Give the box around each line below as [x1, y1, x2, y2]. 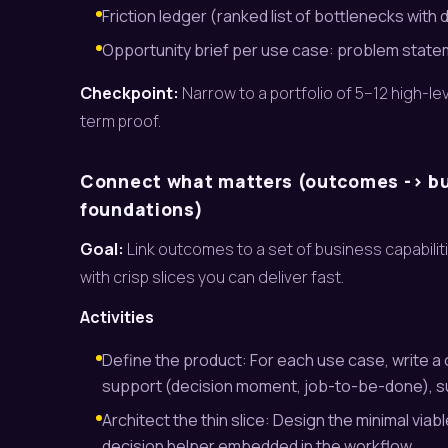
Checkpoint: [80, 82, 179, 104]
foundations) [80, 197, 204, 221]
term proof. [80, 110, 161, 132]
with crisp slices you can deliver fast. [80, 266, 344, 288]
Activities [80, 306, 154, 328]
